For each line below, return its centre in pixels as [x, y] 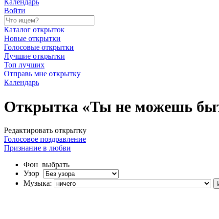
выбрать [56, 165]
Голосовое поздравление [45, 139]
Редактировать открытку [45, 131]
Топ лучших [24, 65]
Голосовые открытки [39, 47]
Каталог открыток [34, 30]
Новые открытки [32, 39]
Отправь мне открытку [42, 74]
